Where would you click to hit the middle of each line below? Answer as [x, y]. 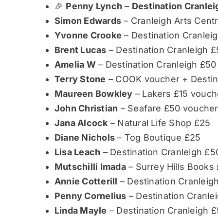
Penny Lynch [94, 6]
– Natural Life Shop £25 [159, 123]
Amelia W [75, 65]
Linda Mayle [81, 211]
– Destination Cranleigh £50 [156, 65]
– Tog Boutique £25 [158, 138]
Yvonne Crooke [88, 36]
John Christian [86, 109]
